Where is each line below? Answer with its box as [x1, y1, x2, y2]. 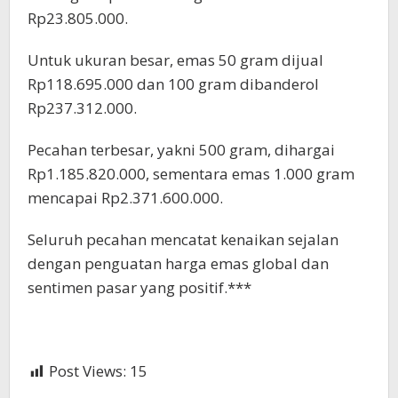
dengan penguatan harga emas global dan [28, 253, 329, 275]
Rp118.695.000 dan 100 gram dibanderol [28, 74, 319, 95]
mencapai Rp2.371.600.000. [28, 187, 223, 209]
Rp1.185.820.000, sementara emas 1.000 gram [28, 163, 354, 185]
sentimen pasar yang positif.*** [28, 277, 251, 298]
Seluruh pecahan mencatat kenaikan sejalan [28, 229, 338, 251]
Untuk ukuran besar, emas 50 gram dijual [28, 50, 323, 71]
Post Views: [49, 361, 126, 382]
